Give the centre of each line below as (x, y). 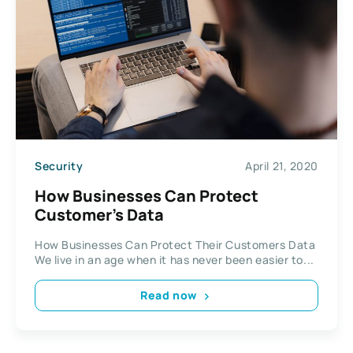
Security (59, 166)
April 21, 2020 (282, 166)
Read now (169, 295)
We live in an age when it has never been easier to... (175, 259)
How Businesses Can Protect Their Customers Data (175, 244)
